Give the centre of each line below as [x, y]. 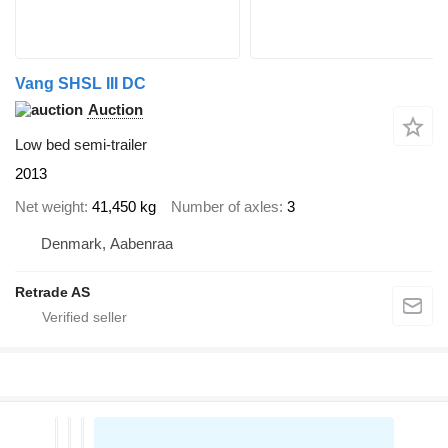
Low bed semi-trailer [81, 145]
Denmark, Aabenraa [107, 244]
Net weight [49, 206]
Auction [115, 110]
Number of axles [225, 206]
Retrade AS [52, 292]
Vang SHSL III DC [80, 84]
